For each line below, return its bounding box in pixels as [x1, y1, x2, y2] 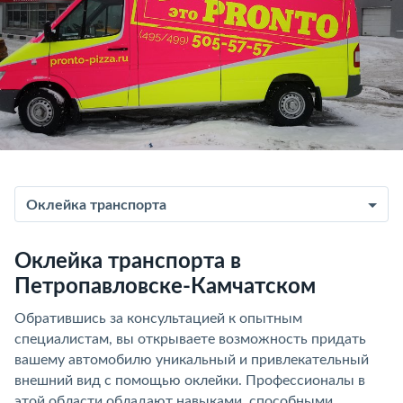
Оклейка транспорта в [14, 251, 241, 273]
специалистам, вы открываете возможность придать [14, 332, 366, 346]
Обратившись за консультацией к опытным [14, 311, 302, 326]
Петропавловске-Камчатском [14, 276, 316, 298]
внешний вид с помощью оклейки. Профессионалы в [14, 373, 365, 388]
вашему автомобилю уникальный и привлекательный [14, 353, 369, 367]
